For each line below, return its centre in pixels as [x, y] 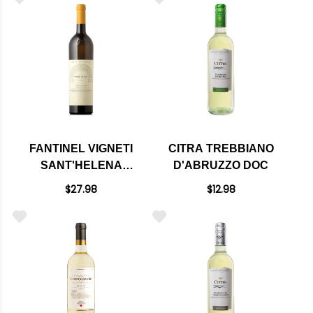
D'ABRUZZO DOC [221, 165]
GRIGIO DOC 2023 [81, 199]
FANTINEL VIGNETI [81, 148]
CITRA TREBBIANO [221, 148]
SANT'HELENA [81, 165]
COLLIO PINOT [81, 182]
